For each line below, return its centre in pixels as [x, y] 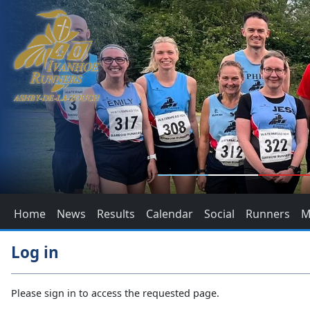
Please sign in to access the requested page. [115, 293]
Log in [35, 253]
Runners [268, 214]
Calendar [170, 214]
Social [219, 214]
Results [116, 214]
